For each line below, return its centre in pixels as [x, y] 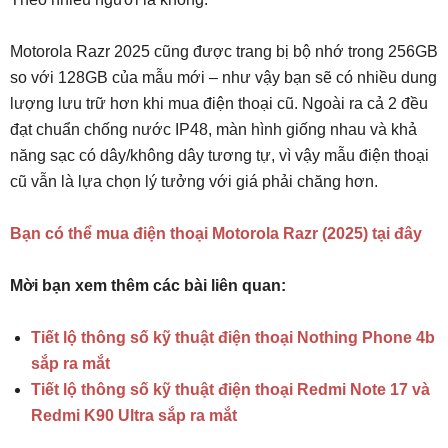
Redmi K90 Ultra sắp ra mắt [134, 416]
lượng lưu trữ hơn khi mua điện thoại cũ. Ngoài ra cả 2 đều [219, 104]
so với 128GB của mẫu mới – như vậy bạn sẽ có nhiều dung [223, 78]
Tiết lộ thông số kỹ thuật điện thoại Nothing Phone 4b [233, 338]
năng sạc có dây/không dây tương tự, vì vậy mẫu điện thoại [219, 156]
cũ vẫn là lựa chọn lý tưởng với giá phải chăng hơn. [194, 182]
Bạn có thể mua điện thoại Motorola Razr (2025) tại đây [216, 234]
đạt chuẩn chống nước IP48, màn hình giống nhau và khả [213, 130]
